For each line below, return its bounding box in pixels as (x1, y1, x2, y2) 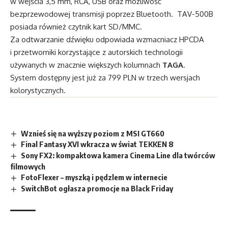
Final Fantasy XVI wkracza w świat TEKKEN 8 (21, 139, 174, 149)
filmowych (10, 162, 45, 172)
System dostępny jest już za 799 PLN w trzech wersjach (10, 72, 200, 82)
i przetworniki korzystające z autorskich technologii (10, 47, 183, 57)
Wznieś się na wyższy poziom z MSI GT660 (21, 128, 165, 138)
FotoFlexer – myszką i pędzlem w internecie (21, 173, 168, 182)
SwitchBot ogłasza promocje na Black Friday (21, 184, 174, 193)
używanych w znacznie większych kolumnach (10, 60, 162, 70)
